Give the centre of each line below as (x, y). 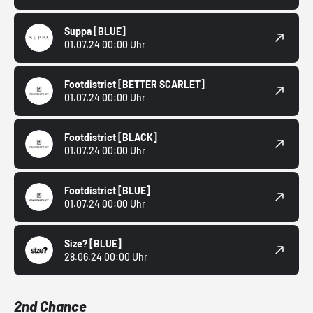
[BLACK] (138, 138)
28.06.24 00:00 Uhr (106, 257)
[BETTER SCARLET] (161, 85)
